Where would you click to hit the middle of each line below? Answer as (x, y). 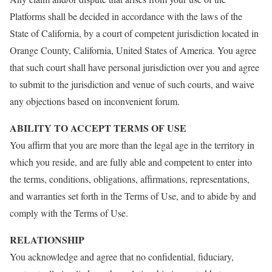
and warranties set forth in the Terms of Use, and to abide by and (133, 196)
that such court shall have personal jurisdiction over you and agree (134, 67)
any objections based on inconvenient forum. (95, 101)
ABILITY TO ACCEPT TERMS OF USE (98, 128)
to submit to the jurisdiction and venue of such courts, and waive (132, 84)
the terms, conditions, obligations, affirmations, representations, (130, 179)
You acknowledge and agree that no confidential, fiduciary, (122, 257)
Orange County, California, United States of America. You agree (133, 50)
